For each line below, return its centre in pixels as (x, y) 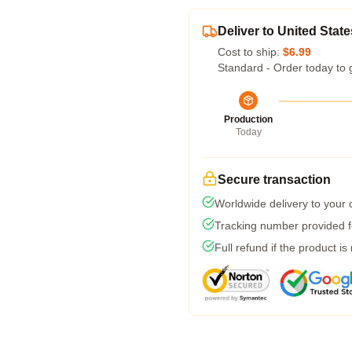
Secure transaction (274, 180)
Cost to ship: (250, 52)
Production (248, 119)
